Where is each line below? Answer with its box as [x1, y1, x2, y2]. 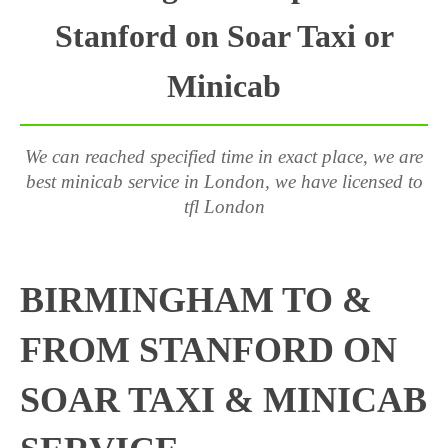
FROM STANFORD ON [20, 330, 397, 370]
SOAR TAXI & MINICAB [20, 380, 427, 420]
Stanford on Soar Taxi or [54, 18, 394, 54]
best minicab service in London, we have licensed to [25, 171, 423, 192]
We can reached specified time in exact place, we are [25, 146, 423, 167]
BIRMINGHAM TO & [20, 280, 372, 320]
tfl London [183, 196, 265, 217]
